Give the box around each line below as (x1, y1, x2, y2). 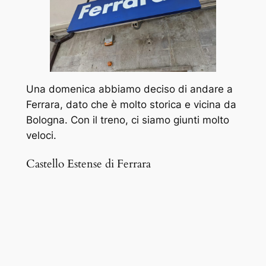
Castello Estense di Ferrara (26, 157, 151, 172)
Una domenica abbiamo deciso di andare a (26, 83, 233, 96)
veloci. (26, 129, 56, 142)
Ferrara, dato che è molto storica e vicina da (26, 99, 236, 111)
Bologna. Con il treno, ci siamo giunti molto (26, 114, 229, 126)
